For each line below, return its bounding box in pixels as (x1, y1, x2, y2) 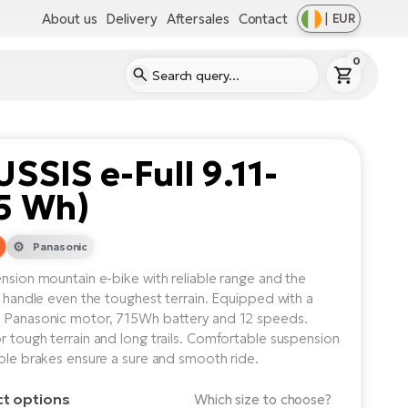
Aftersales (166, 9, 229, 27)
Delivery (106, 9, 158, 27)
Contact (238, 9, 288, 27)
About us (42, 9, 97, 27)
